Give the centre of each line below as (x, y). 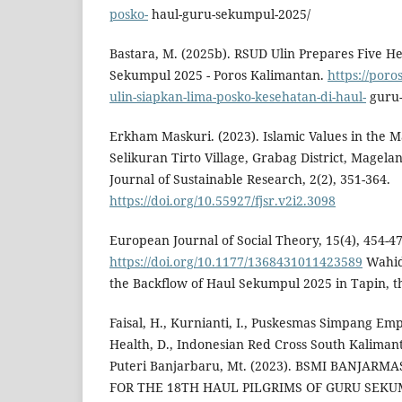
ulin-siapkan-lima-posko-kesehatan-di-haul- (238, 97)
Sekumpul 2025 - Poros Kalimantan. (218, 75)
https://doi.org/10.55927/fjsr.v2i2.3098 (223, 201)
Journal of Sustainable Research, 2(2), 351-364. (250, 179)
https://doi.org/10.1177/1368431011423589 (236, 262)
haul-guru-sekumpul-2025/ (229, 14)
